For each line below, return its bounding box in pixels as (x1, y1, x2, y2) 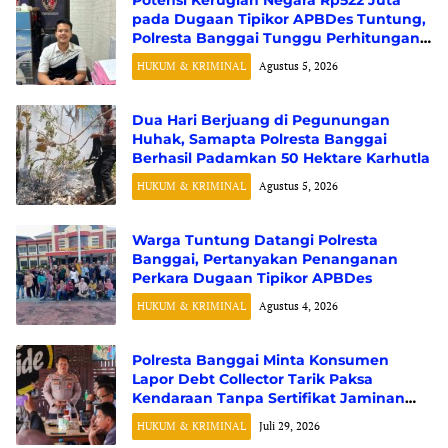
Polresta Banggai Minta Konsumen (132, 350, 389, 369)
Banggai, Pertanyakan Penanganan (132, 249, 398, 268)
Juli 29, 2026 (259, 418, 320, 433)
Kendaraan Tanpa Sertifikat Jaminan (132, 388, 405, 407)
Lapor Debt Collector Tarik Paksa (132, 369, 373, 388)
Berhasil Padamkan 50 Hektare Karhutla (132, 148, 430, 167)
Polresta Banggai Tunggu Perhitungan (132, 28, 420, 47)
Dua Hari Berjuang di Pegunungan (132, 110, 390, 129)
